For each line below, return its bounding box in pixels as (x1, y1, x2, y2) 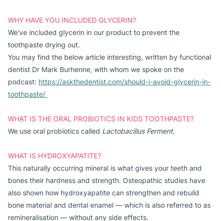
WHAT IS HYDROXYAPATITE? (8, 151, 101, 160)
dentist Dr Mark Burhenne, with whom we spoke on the (8, 65, 184, 74)
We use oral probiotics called (8, 127, 102, 135)
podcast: (8, 77, 38, 86)
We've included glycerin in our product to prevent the (8, 28, 180, 37)
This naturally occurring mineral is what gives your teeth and (8, 164, 202, 172)
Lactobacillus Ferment (102, 127, 173, 135)
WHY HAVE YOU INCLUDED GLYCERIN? (8, 16, 136, 24)
